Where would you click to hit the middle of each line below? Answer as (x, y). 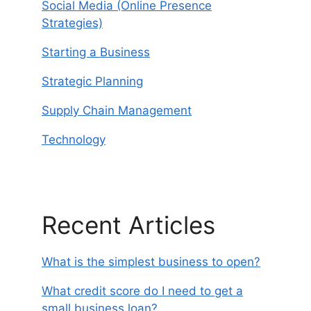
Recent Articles (128, 225)
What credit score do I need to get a (142, 291)
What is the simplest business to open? (151, 261)
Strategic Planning (92, 82)
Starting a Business (96, 52)
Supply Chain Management (117, 111)
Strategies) (72, 23)
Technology (74, 140)
